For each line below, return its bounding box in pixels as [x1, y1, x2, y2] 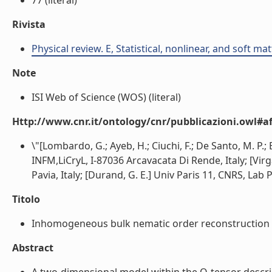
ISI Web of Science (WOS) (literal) [32, 90, 181, 104]
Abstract [12, 241, 53, 254]
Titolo [12, 192, 40, 206]
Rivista [12, 18, 46, 31]
